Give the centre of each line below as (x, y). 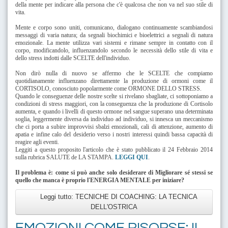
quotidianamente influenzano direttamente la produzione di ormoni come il (114, 81)
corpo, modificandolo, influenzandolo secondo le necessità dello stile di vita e (114, 50)
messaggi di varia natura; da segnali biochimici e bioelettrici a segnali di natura (114, 35)
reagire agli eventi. (37, 142)
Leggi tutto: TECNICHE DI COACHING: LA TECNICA (118, 196)
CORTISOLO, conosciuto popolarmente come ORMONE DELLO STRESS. (108, 88)
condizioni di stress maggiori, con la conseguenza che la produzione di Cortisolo (114, 104)
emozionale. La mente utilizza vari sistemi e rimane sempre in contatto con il (114, 42)
